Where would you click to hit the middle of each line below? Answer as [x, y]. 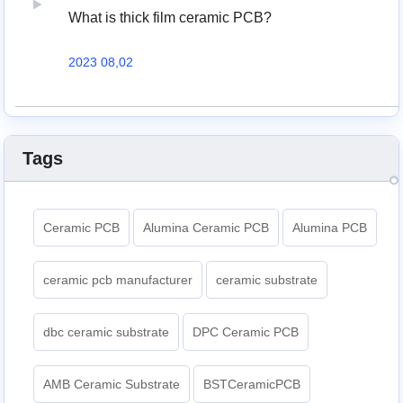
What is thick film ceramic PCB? [170, 17]
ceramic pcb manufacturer [118, 279]
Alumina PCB [330, 227]
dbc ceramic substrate [107, 331]
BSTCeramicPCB [252, 384]
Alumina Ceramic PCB [206, 227]
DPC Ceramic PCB [246, 331]
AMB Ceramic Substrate [112, 384]
